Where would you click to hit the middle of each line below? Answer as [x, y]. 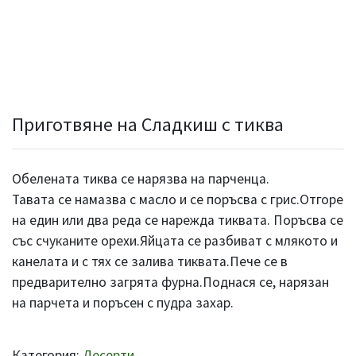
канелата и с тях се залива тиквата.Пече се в [150, 261]
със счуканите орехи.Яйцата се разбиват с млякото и [175, 240]
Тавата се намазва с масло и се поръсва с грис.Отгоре [178, 199]
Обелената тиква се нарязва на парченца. [141, 178]
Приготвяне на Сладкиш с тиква [148, 124]
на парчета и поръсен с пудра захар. [123, 302]
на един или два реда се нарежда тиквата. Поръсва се [178, 220]
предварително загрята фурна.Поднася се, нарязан [170, 282]
